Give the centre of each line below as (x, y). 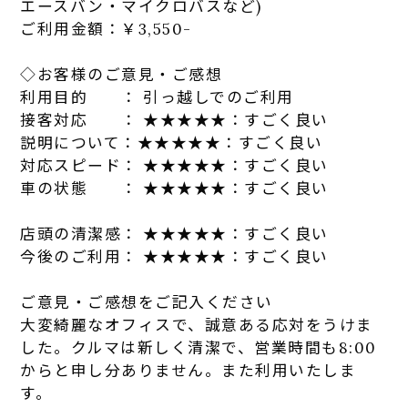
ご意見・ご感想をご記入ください (147, 302)
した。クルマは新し (96, 347)
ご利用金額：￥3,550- (106, 29)
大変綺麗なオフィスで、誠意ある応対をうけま (197, 325)
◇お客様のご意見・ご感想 (122, 74)
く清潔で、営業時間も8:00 (274, 347)
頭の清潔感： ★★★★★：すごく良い (183, 234)
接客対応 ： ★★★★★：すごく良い (174, 120)
